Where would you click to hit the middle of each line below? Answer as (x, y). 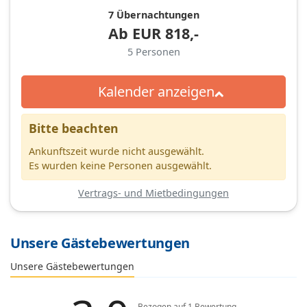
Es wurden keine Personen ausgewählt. (120, 165)
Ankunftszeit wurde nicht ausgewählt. (116, 151)
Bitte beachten (74, 128)
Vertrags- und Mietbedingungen (153, 193)
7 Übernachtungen (153, 14)
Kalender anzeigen (156, 91)
